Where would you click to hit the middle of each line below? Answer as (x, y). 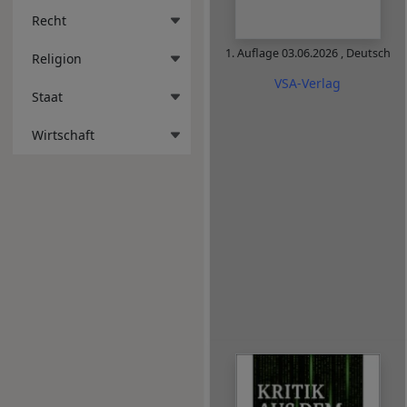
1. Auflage (253, 54)
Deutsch (368, 54)
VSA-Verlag (308, 83)
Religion (57, 58)
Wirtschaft (63, 134)
